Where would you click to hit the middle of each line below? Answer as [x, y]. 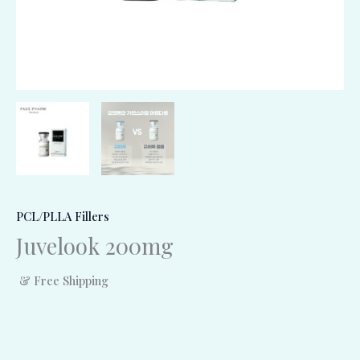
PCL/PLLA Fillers [63, 216]
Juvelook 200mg [95, 246]
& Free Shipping [64, 280]
